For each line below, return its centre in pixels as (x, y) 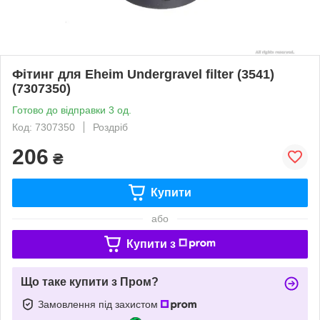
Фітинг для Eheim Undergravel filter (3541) (143, 74)
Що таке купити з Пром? (90, 281)
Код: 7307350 (44, 127)
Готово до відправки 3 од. (72, 110)
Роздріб (110, 127)
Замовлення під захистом (99, 304)
